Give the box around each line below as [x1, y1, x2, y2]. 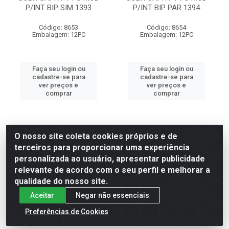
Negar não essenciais [76, 191, 149, 199]
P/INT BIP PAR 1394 [133, 3, 200, 12]
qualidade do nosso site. [14, 176, 108, 186]
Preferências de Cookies [25, 207, 108, 216]
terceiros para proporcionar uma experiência [14, 143, 190, 152]
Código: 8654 [147, 24, 186, 31]
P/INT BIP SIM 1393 [26, 3, 91, 12]
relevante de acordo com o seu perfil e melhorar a [14, 165, 210, 175]
